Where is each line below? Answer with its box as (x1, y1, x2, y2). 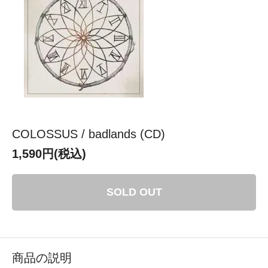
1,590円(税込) (12, 147, 86, 160)
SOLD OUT (106, 185, 162, 198)
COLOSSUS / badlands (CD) (12, 127, 165, 141)
